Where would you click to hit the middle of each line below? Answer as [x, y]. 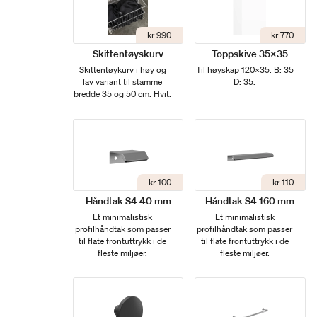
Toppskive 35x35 [250, 54]
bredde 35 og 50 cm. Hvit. [123, 94]
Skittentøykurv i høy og [122, 70]
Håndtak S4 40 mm [128, 201]
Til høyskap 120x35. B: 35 [244, 70]
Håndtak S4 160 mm [250, 201]
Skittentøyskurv [128, 54]
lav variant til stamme [123, 82]
